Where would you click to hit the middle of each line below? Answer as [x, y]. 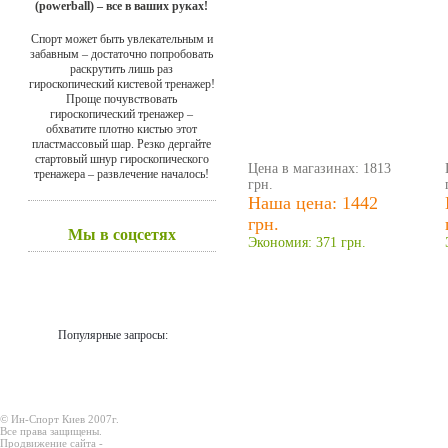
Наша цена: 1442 [313, 203]
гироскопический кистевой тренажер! [121, 83]
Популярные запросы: [121, 334]
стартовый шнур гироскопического [121, 158]
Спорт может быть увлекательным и [121, 38]
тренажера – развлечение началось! [121, 173]
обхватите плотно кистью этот [121, 128]
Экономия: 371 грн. [307, 242]
